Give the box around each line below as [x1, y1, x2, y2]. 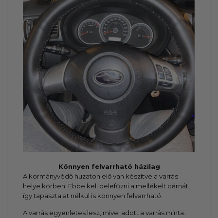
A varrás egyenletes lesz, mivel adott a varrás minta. [23, 208, 186, 217]
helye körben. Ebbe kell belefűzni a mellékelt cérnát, [23, 182, 190, 190]
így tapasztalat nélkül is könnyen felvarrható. [23, 192, 163, 200]
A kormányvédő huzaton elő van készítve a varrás [23, 172, 179, 181]
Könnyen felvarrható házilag [58, 163, 160, 171]
